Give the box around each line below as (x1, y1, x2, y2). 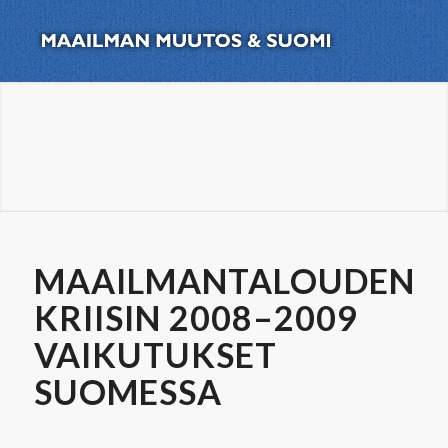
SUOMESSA (33, 370, 222, 412)
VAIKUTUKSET (33, 333, 277, 375)
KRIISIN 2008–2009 (33, 296, 358, 338)
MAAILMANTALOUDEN (33, 259, 415, 301)
